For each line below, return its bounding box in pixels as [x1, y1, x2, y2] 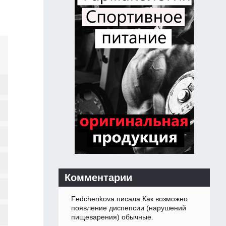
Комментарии [65, 172, 132, 184]
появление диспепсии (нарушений [71, 204, 186, 212]
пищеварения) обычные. [71, 213, 153, 221]
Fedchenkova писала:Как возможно [71, 195, 188, 203]
